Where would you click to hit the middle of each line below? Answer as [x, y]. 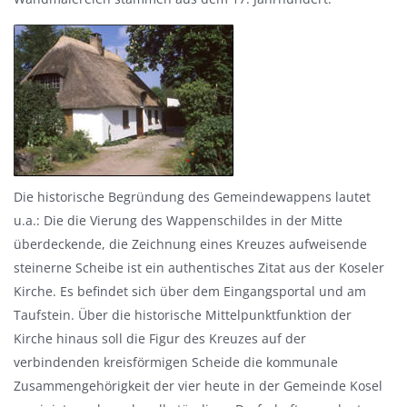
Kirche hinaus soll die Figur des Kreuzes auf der [160, 338]
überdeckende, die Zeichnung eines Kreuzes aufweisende [190, 244]
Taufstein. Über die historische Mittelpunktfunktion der [183, 315]
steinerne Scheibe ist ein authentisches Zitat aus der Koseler [199, 268]
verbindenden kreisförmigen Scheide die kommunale [176, 362]
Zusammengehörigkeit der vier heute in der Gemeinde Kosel [198, 386]
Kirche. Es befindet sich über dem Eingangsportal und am [190, 291]
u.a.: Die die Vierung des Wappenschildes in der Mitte [178, 220]
